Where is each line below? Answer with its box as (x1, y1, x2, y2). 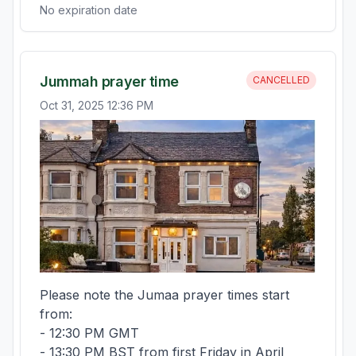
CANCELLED (253, 74, 310, 86)
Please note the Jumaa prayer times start (40, 287, 289, 303)
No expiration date (40, 3, 137, 17)
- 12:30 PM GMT (40, 325, 143, 341)
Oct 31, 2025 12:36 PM (40, 99, 153, 112)
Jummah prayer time (40, 73, 179, 90)
